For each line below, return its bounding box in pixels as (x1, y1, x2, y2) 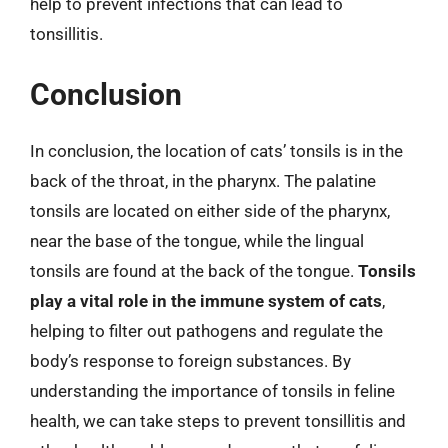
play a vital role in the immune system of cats (30, 291, 382, 311)
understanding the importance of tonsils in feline (30, 381, 395, 401)
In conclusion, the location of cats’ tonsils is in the (30, 141, 403, 161)
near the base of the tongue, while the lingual (30, 231, 364, 251)
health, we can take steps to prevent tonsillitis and (30, 411, 406, 431)
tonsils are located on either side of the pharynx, (30, 201, 390, 221)
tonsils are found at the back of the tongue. (30, 261, 358, 281)
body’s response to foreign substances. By (30, 351, 351, 371)
